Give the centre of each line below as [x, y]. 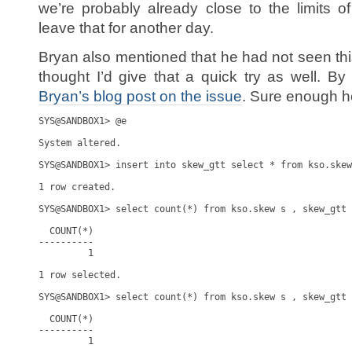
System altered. [80, 143]
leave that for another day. [126, 28]
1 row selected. [80, 275]
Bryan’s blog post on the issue [140, 96]
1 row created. [77, 187]
